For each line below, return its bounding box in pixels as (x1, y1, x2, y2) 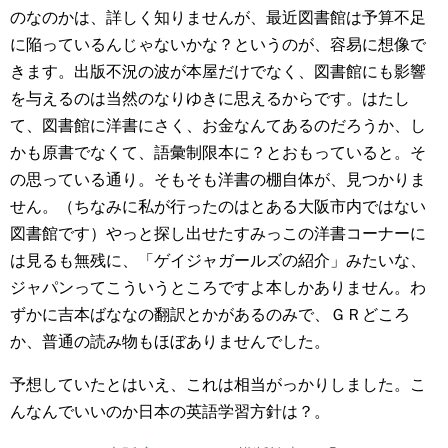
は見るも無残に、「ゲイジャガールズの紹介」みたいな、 (10, 252, 426, 269)
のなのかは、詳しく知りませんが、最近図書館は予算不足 (10, 9, 426, 26)
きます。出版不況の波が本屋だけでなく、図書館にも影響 (10, 63, 426, 80)
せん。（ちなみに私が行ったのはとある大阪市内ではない (10, 198, 426, 215)
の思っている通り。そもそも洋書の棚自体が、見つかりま (10, 171, 426, 188)
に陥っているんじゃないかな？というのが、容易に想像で (10, 36, 426, 53)
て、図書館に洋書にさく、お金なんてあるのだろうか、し (10, 117, 426, 134)
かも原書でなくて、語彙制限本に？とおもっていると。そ (10, 144, 426, 161)
